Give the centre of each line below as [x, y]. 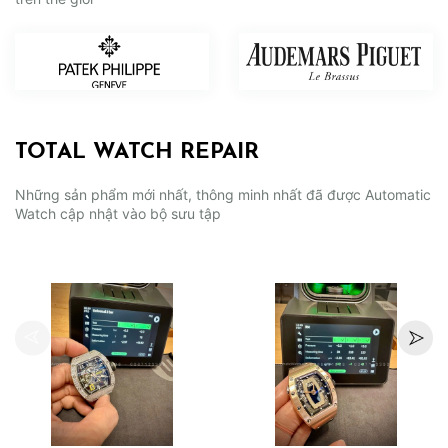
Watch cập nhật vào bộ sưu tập [118, 214]
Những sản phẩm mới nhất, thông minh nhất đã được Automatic [223, 195]
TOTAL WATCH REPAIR [137, 153]
